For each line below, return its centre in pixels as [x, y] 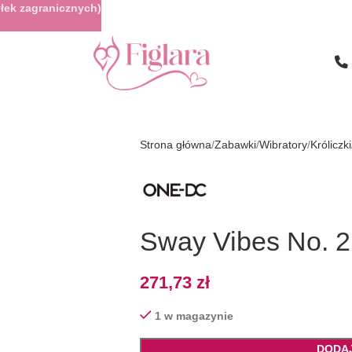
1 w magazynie [194, 315]
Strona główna [175, 145]
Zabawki [235, 145]
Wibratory [283, 145]
